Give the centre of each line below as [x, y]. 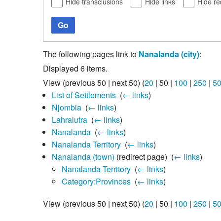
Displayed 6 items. [75, 68]
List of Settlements [84, 95]
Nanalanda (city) [169, 54]
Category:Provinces [96, 181]
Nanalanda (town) [83, 156]
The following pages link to [91, 54]
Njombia [66, 107]
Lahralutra [69, 119]
